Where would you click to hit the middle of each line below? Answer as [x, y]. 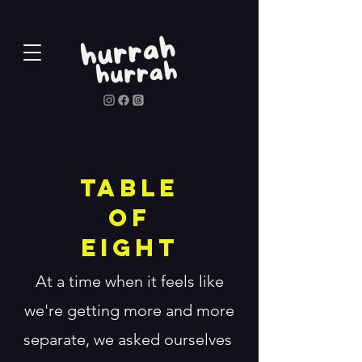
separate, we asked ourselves [129, 339]
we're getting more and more [129, 310]
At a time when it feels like [129, 281]
